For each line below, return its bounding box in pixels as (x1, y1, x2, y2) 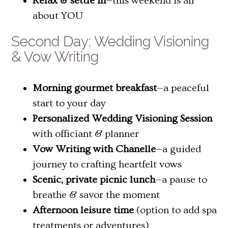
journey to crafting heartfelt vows (33, 159, 182, 170)
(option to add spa (134, 205, 217, 216)
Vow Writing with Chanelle (33, 144, 156, 155)
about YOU (33, 10, 83, 22)
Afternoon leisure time (33, 205, 134, 216)
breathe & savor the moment (33, 189, 160, 201)
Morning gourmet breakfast (33, 82, 157, 94)
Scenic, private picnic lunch (33, 174, 155, 186)
